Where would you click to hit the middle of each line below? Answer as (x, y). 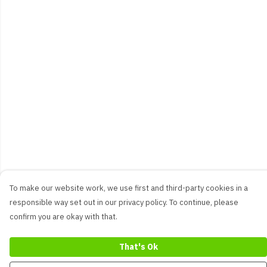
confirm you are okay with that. (63, 217)
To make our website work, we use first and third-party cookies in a (129, 188)
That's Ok (138, 247)
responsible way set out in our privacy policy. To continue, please (124, 202)
